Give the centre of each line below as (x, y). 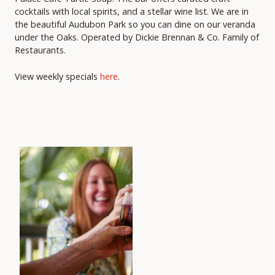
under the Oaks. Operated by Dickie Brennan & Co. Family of (137, 37)
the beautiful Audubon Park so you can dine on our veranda (135, 25)
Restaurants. (40, 50)
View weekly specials (57, 76)
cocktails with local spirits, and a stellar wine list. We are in (132, 12)
